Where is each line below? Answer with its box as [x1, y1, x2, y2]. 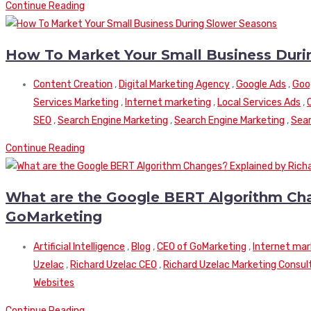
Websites [33, 276, 74, 289]
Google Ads [236, 78, 286, 91]
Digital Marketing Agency [119, 78, 230, 91]
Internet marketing [125, 96, 211, 109]
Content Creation [33, 78, 112, 91]
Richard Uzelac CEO [70, 258, 157, 271]
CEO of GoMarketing [157, 240, 246, 253]
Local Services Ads [217, 96, 301, 109]
